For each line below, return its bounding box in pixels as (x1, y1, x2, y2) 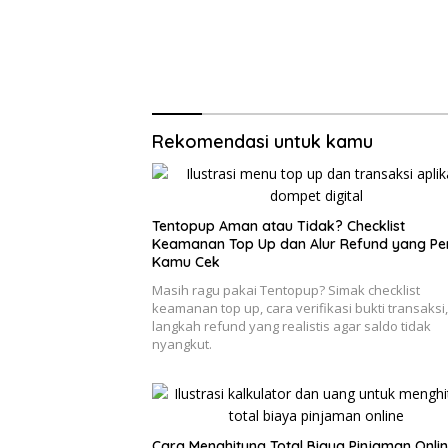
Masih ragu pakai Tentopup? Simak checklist (152, 281, 420, 300)
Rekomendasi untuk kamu (152, 130, 373, 154)
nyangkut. (152, 335, 212, 354)
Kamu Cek (152, 253, 220, 272)
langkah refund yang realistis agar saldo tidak (152, 317, 431, 336)
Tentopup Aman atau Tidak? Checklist (152, 217, 405, 236)
